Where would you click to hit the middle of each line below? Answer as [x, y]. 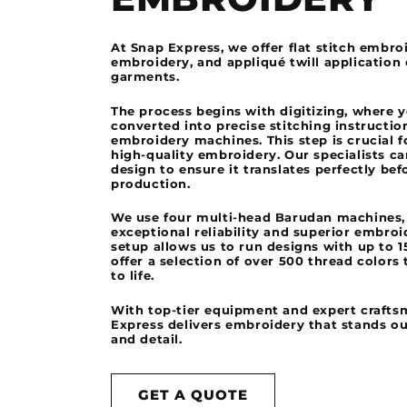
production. [151, 183]
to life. [133, 276]
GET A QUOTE [193, 394]
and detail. [147, 339]
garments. [145, 76]
